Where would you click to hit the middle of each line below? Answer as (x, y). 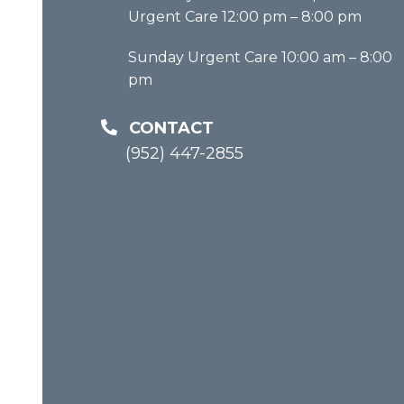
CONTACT (171, 128)
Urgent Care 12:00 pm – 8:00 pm (245, 16)
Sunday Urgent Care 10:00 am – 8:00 (260, 57)
